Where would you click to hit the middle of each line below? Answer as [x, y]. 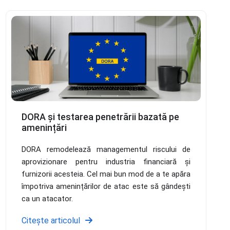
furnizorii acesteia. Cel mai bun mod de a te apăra [106, 174]
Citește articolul [51, 220]
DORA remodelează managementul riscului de [106, 149]
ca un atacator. [47, 198]
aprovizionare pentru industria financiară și [106, 161]
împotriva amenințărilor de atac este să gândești [106, 186]
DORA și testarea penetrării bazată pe [100, 117]
